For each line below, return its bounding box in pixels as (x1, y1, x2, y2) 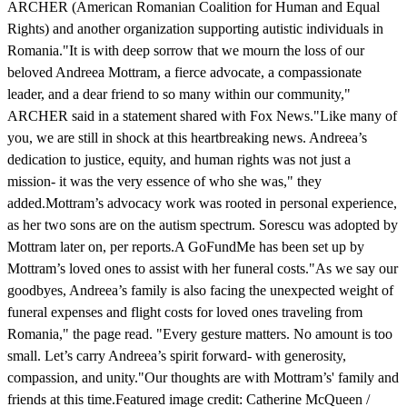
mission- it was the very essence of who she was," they (7, 173, 322, 189)
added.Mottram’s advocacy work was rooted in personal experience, (7, 194, 397, 211)
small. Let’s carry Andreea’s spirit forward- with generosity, (7, 347, 346, 363)
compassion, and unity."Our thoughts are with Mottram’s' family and (7, 369, 399, 385)
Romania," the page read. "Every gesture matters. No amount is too (7, 325, 392, 342)
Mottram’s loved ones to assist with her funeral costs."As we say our (7, 260, 398, 276)
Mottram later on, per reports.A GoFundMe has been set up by (7, 238, 364, 254)
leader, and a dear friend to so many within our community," (7, 85, 351, 102)
